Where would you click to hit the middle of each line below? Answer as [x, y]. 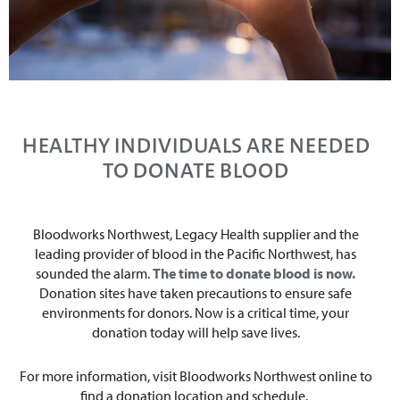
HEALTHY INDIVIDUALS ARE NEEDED [196, 146]
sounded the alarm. [94, 274]
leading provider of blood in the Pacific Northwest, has [196, 254]
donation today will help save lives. [196, 333]
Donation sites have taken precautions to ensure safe [196, 293]
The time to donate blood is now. [254, 274]
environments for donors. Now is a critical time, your [196, 313]
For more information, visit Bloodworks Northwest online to [196, 376]
